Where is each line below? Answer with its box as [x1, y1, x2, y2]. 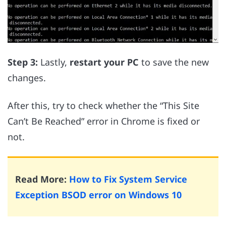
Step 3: [8, 56, 38, 69]
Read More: [15, 173, 69, 186]
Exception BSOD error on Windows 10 [15, 189, 182, 201]
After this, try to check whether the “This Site [8, 99, 199, 111]
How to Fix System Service [69, 173, 187, 186]
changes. [8, 72, 46, 84]
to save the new [139, 56, 209, 69]
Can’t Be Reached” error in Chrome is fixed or [8, 115, 200, 127]
